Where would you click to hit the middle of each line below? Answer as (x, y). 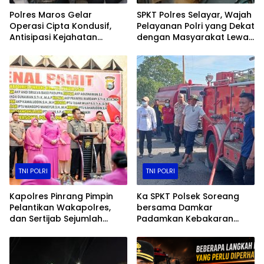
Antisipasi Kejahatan (53, 37)
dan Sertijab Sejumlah (56, 218)
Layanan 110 (162, 48)
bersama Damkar (175, 207)
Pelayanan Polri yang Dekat (196, 26)
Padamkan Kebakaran (185, 218)
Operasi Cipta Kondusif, (60, 26)
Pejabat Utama (42, 230)
